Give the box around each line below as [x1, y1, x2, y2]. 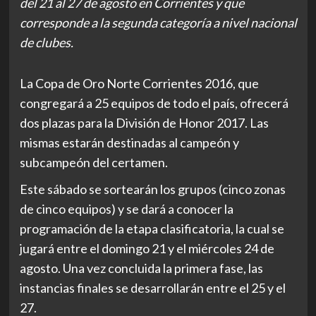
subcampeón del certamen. [19, 154, 168, 170]
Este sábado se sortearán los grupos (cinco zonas [19, 181, 286, 197]
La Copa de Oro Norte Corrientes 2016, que [19, 75, 259, 91]
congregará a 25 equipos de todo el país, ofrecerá [19, 95, 288, 111]
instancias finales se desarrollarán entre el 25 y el [19, 280, 286, 296]
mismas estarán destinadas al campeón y [19, 135, 239, 150]
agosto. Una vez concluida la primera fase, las [19, 260, 263, 276]
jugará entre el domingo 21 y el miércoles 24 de [19, 241, 274, 256]
